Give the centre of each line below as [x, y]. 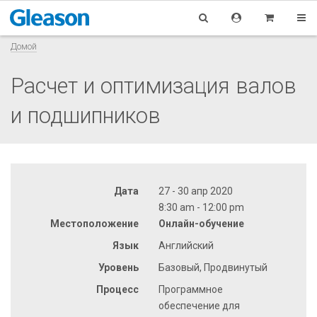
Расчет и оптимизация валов [154, 86]
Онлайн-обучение [201, 223]
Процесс [117, 289]
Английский [186, 245]
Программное [191, 289]
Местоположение [94, 223]
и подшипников [86, 115]
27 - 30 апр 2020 [196, 191]
